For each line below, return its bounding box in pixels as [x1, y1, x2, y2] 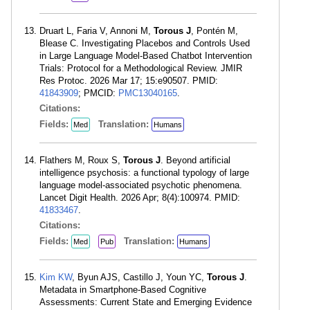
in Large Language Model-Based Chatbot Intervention [39, 51, 252, 62]
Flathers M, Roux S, [39, 155, 123, 166]
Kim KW [39, 272, 72, 283]
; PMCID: [78, 88, 118, 99]
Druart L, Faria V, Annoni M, [39, 26, 154, 37]
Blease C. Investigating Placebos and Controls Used [39, 38, 250, 49]
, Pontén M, [191, 26, 238, 37]
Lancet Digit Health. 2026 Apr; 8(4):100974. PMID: [39, 192, 240, 203]
